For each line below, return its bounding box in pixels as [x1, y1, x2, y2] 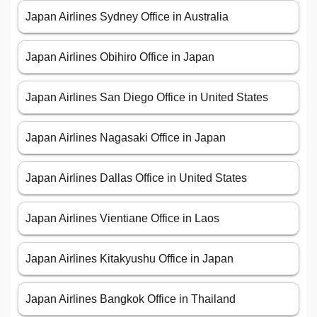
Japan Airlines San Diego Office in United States [25, 91, 268, 104]
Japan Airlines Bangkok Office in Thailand [25, 293, 236, 306]
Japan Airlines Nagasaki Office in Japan [25, 132, 226, 144]
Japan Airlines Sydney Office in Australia [25, 11, 229, 23]
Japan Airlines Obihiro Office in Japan [25, 51, 214, 64]
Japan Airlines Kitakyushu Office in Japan [25, 253, 234, 265]
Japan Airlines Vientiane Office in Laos [25, 212, 219, 225]
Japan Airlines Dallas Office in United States [25, 172, 247, 185]
